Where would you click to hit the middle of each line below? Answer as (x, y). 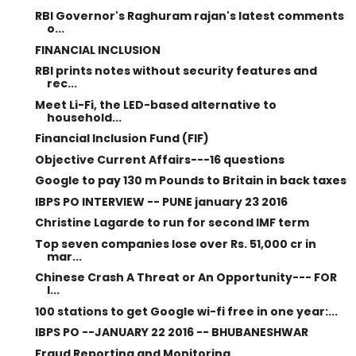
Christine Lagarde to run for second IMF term (172, 222)
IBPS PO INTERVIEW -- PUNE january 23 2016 (161, 201)
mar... (64, 256)
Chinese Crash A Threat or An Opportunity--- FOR (186, 277)
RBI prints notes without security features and (176, 71)
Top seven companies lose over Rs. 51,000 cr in (175, 244)
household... (84, 117)
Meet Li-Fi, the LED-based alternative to (155, 104)
